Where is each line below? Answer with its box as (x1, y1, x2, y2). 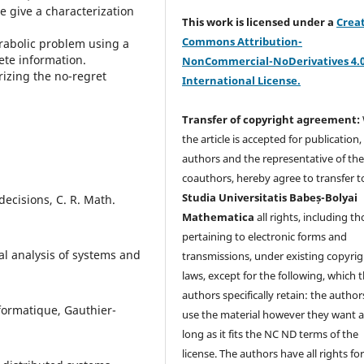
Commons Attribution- (182, 34, 303, 50)
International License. (182, 73, 301, 89)
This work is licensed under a (182, 15, 337, 30)
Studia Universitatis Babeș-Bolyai (182, 190, 358, 206)
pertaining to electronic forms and (182, 229, 348, 245)
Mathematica (182, 210, 255, 225)
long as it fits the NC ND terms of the (182, 327, 359, 342)
